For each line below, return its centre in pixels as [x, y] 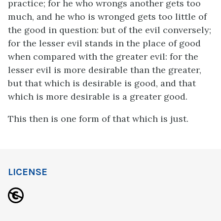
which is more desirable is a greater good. [98, 96]
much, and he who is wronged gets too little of [107, 17]
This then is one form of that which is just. [98, 119]
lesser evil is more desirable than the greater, [105, 70]
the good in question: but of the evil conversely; [110, 30]
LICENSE [28, 172]
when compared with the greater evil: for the [103, 56]
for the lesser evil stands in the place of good [104, 43]
